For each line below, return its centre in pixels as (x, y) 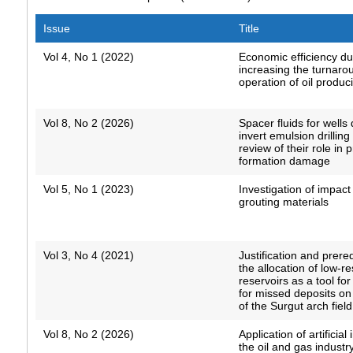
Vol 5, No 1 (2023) (88, 190)
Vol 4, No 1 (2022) (88, 57)
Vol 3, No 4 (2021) (88, 256)
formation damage (285, 161)
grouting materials (284, 202)
